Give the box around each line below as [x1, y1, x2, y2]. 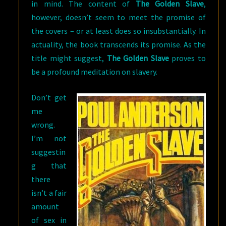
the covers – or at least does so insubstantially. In [31, 26, 206, 36]
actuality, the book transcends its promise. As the [31, 39, 206, 49]
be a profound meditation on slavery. [31, 67, 158, 77]
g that [31, 160, 67, 171]
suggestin [31, 147, 66, 157]
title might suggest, [31, 53, 107, 63]
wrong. [31, 120, 55, 130]
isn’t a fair [31, 188, 67, 198]
